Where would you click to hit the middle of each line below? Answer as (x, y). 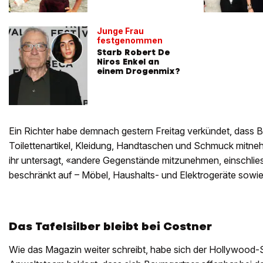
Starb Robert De (133, 52)
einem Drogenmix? (139, 71)
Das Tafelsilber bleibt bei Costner (110, 226)
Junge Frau (120, 31)
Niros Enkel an (128, 61)
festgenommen (130, 40)
